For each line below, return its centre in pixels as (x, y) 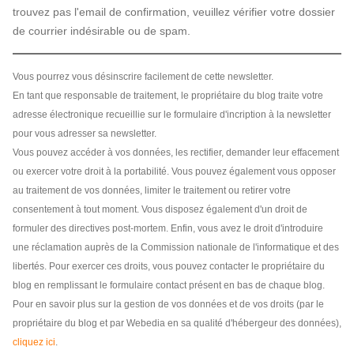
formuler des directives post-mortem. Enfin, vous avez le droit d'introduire (168, 228)
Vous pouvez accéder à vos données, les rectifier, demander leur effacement (176, 153)
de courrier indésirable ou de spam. (102, 31)
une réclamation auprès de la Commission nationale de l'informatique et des (176, 247)
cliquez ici (34, 342)
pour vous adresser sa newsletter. (85, 134)
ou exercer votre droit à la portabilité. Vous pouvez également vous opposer (174, 171)
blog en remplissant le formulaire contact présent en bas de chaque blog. (169, 285)
